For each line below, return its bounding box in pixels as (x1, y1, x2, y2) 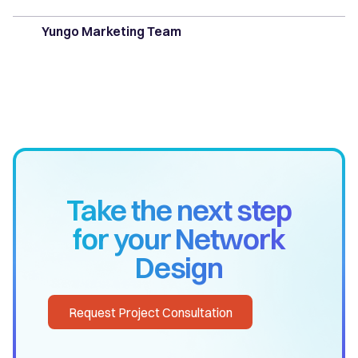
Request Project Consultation (68, 304, 233, 320)
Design (134, 250, 224, 286)
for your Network (73, 221, 285, 257)
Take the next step (66, 193, 292, 229)
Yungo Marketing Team (42, 22, 181, 39)
